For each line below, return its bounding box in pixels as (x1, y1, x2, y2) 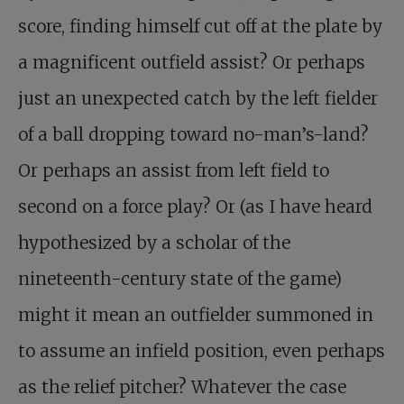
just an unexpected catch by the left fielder (18, 87, 378, 109)
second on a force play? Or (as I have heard (18, 195, 372, 217)
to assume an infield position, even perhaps (18, 339, 385, 362)
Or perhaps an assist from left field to (18, 159, 329, 181)
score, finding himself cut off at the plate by (18, 14, 382, 37)
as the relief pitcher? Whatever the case (18, 375, 346, 398)
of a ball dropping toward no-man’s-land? (18, 123, 369, 145)
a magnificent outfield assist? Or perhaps (18, 50, 365, 73)
